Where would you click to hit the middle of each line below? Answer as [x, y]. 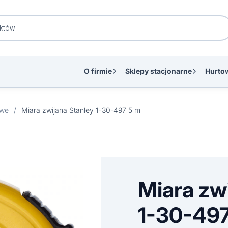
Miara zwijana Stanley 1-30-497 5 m [81, 110]
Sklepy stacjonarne [159, 71]
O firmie [98, 71]
